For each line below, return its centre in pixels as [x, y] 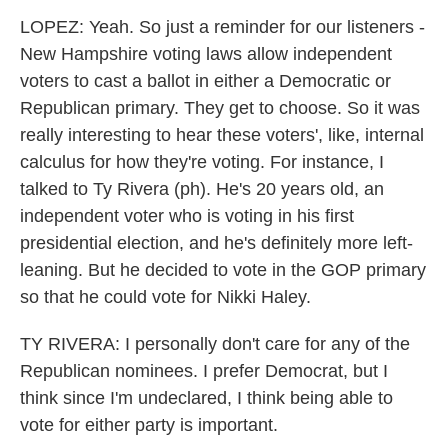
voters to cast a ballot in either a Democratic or [205, 81]
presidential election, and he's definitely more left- [216, 243]
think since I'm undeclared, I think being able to [206, 398]
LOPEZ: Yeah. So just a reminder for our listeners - [222, 27]
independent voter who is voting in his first [187, 216]
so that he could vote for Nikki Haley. [165, 297]
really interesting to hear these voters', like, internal [222, 135]
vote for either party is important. [149, 425]
